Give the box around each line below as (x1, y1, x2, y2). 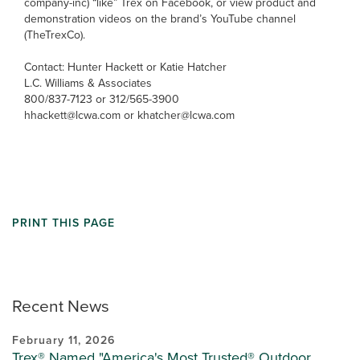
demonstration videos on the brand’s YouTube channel (24, 10, 296, 27)
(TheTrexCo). (24, 27, 85, 43)
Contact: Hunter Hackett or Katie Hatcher (24, 59, 227, 75)
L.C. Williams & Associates (24, 75, 152, 91)
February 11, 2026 (12, 332, 115, 348)
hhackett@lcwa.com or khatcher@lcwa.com (24, 107, 235, 123)
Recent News (12, 293, 109, 317)
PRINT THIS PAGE (12, 215, 115, 231)
